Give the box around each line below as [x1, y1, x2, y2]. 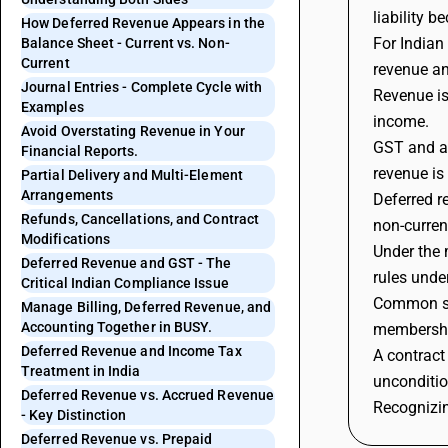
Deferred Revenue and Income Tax [21, 343, 242, 359]
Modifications [21, 231, 111, 247]
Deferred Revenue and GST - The [21, 255, 232, 271]
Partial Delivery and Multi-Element [21, 167, 243, 183]
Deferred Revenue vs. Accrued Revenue [21, 387, 275, 403]
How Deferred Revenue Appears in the [21, 15, 265, 31]
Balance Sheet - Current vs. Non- [21, 35, 230, 51]
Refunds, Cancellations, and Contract [21, 211, 260, 227]
